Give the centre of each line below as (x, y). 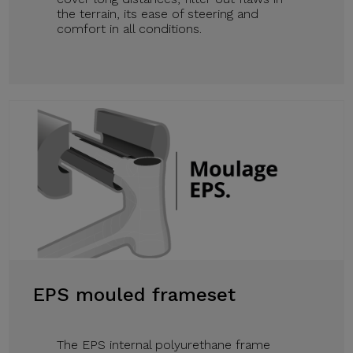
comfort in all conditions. (130, 28)
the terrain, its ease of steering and (158, 13)
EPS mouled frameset (135, 295)
